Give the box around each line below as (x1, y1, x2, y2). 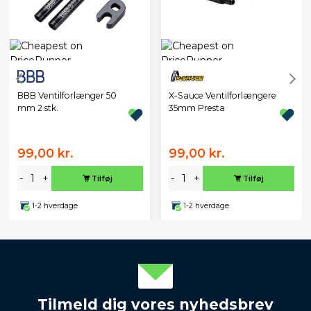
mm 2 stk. (17, 103, 58, 114)
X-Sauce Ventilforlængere (168, 90, 276, 101)
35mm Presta (168, 103, 225, 114)
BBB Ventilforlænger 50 (17, 90, 117, 101)
